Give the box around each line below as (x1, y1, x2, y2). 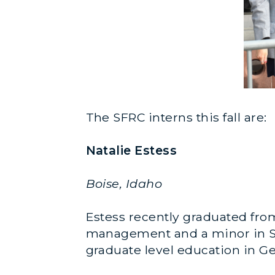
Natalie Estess (85, 142, 177, 158)
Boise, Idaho (85, 176, 163, 191)
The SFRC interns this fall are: (85, 109, 267, 125)
